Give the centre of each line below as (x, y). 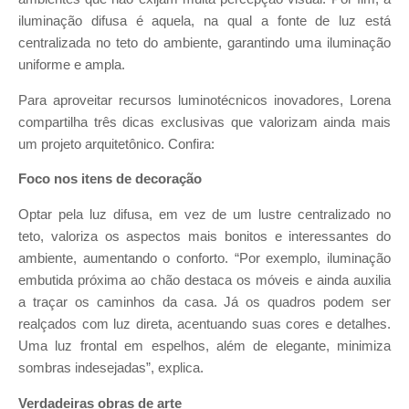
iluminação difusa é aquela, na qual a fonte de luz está (204, 21)
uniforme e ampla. (73, 64)
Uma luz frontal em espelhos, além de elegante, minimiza (204, 346)
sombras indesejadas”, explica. (111, 367)
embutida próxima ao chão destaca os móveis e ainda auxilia (204, 280)
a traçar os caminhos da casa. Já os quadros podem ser (204, 302)
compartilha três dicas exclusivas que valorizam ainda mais (204, 122)
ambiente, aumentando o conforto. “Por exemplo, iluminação (204, 258)
